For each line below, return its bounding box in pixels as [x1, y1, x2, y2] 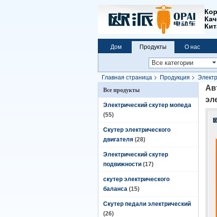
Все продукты [103, 87, 139, 93]
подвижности [103, 161, 141, 168]
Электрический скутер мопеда [103, 102, 191, 108]
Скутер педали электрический [103, 201, 191, 207]
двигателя [103, 136, 133, 143]
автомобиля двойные [98, 84, 157, 91]
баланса [103, 186, 127, 192]
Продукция [160, 74, 190, 81]
